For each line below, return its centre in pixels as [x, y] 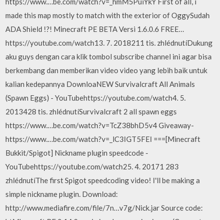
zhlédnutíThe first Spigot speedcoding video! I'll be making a [103, 180]
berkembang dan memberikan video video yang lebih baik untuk [107, 70]
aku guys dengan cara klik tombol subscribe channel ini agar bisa [109, 56]
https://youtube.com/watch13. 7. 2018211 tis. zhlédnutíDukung [109, 42]
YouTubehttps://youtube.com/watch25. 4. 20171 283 [92, 166]
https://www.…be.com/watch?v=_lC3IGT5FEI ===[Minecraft [103, 139]
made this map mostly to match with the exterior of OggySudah [108, 15]
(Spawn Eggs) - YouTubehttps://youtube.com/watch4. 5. [96, 97]
